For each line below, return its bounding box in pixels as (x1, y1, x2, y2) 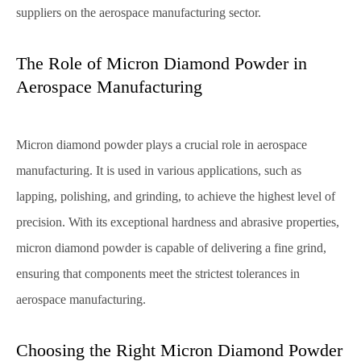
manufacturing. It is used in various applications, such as (16, 164, 301, 177)
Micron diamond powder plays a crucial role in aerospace (16, 138, 307, 151)
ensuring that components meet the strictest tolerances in (16, 267, 300, 280)
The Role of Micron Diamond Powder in (16, 53, 307, 73)
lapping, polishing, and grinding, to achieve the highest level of (16, 189, 335, 203)
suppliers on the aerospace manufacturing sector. (16, 6, 261, 19)
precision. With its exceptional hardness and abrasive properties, (16, 215, 339, 229)
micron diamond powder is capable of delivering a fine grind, (16, 241, 326, 255)
